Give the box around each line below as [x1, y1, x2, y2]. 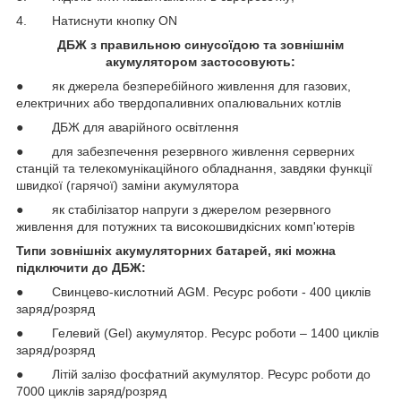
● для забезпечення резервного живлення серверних [16, 143, 354, 158]
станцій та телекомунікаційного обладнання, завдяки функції [16, 160, 372, 175]
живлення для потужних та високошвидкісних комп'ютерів [16, 218, 354, 234]
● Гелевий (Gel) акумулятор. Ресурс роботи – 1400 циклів [16, 325, 379, 340]
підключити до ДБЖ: [16, 260, 146, 275]
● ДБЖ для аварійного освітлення [16, 119, 239, 134]
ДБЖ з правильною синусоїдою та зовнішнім [57, 37, 344, 52]
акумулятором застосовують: [106, 54, 295, 69]
